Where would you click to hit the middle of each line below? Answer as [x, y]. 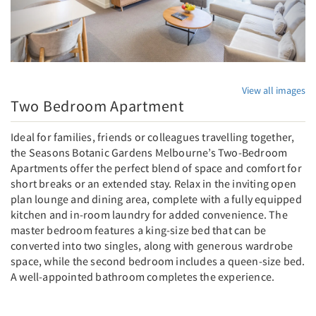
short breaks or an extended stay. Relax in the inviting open [154, 183]
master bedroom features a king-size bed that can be [139, 230]
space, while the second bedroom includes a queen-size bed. [158, 261]
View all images [274, 90]
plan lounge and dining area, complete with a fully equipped [156, 199]
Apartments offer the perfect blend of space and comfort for [156, 168]
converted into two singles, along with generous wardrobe [152, 245]
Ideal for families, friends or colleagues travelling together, [153, 136]
